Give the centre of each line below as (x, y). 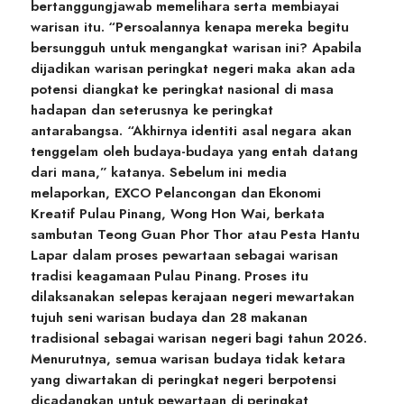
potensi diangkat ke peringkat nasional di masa (182, 90)
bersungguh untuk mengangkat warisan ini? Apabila (196, 48)
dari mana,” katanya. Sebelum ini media (159, 173)
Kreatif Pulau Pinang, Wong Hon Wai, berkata (178, 214)
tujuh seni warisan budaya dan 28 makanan (169, 318)
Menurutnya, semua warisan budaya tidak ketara (188, 359)
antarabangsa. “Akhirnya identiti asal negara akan (191, 131)
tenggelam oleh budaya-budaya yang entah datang (194, 152)
